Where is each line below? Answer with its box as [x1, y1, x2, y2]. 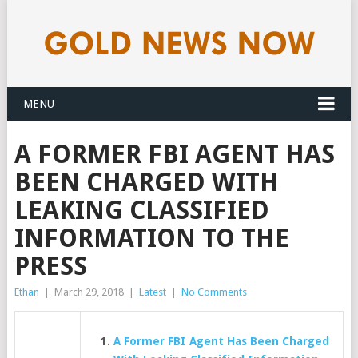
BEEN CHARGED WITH [14, 167, 279, 197]
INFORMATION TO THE [14, 223, 289, 253]
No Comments [181, 286, 247, 298]
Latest [138, 286, 166, 298]
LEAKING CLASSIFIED [14, 195, 269, 225]
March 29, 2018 [54, 286, 124, 298]
